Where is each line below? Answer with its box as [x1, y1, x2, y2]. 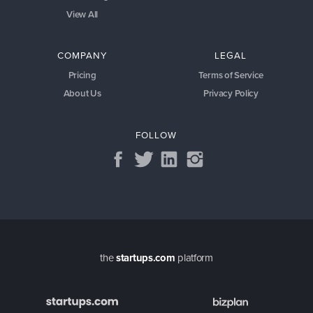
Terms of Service [198, 68, 264, 82]
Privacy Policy [203, 87, 259, 101]
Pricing [68, 68, 96, 82]
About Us [63, 87, 101, 101]
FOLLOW [136, 127, 177, 142]
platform [175, 250, 213, 266]
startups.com [116, 250, 175, 266]
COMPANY [57, 48, 108, 63]
